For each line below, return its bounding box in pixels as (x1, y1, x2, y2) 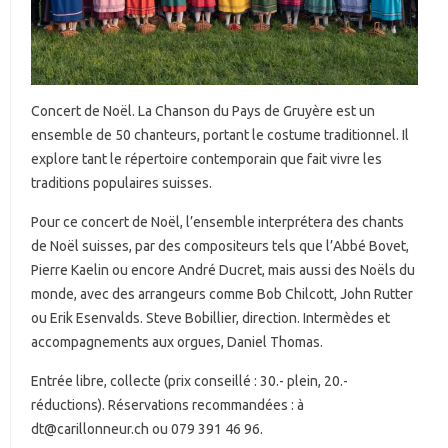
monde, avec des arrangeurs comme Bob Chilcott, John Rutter (31, 286, 413, 303)
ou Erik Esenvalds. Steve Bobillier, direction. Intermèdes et (31, 310, 390, 327)
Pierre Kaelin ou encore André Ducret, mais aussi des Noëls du (31, 262, 415, 279)
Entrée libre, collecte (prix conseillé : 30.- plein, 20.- (31, 373, 348, 390)
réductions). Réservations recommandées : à (31, 397, 304, 414)
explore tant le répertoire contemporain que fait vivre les (31, 151, 382, 168)
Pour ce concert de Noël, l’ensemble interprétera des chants (31, 214, 404, 231)
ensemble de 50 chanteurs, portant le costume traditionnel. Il (31, 127, 409, 144)
